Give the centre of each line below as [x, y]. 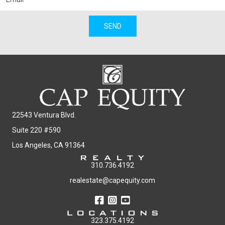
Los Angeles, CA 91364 [48, 145]
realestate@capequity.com [113, 180]
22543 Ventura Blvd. [44, 115]
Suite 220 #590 [36, 130]
